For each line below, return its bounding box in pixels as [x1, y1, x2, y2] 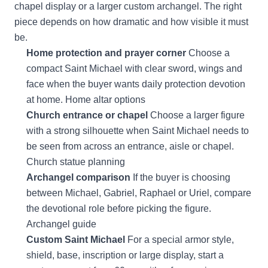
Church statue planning [26, 157, 125, 167]
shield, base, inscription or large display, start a [26, 250, 224, 260]
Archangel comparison [26, 172, 130, 182]
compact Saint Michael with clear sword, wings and [26, 63, 242, 74]
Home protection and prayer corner [26, 48, 186, 58]
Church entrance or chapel [26, 110, 148, 120]
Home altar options [65, 95, 145, 105]
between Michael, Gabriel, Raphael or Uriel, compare [26, 188, 251, 198]
